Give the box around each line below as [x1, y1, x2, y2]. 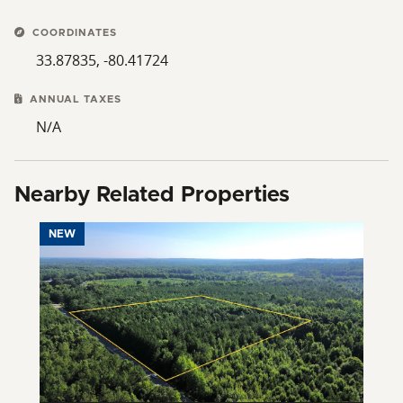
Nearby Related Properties [14, 184, 290, 206]
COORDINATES [29, 27, 117, 38]
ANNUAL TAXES [26, 94, 121, 104]
